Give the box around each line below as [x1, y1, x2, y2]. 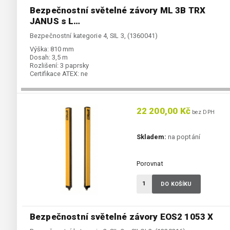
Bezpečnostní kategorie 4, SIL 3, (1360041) [30, 32, 158, 40]
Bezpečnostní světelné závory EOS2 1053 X [30, 212, 214, 222]
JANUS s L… [30, 16, 81, 27]
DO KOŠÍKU [161, 181, 192, 188]
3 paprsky [60, 62, 89, 70]
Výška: [30, 45, 49, 53]
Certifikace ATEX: [30, 70, 79, 78]
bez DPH [190, 109, 215, 116]
